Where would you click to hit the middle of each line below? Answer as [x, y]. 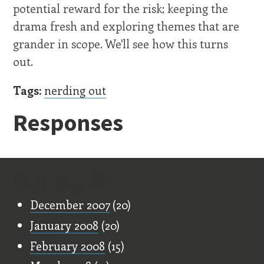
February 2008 [68, 245]
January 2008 [65, 225]
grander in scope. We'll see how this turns [121, 43]
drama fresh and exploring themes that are [126, 26]
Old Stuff [59, 181]
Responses [68, 122]
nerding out [75, 90]
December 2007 [70, 204]
